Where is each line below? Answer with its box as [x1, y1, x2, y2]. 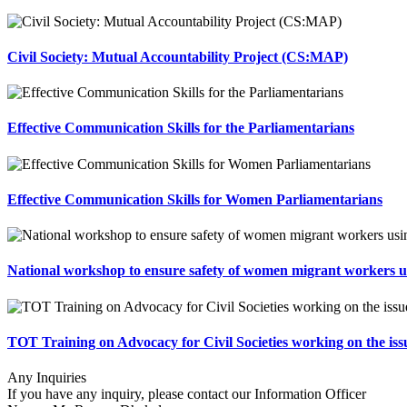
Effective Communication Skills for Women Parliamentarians [7, 191, 382, 207]
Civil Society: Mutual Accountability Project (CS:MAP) [7, 48, 348, 65]
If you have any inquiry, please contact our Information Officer [7, 386, 366, 402]
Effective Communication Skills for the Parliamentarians [7, 120, 354, 136]
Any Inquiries [7, 370, 86, 386]
